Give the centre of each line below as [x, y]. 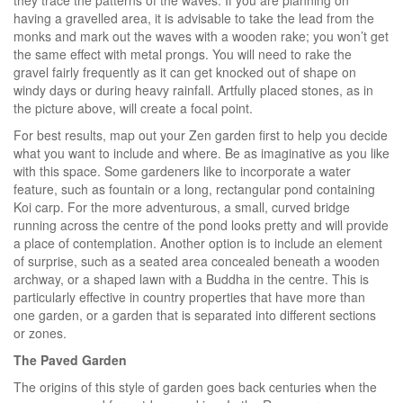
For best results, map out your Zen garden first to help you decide [201, 134]
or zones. [40, 332]
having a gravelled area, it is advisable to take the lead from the [194, 18]
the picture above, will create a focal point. [133, 107]
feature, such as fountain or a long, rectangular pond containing [194, 188]
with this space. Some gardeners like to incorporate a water [182, 170]
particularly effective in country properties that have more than [189, 296]
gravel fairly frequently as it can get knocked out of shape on [185, 72]
